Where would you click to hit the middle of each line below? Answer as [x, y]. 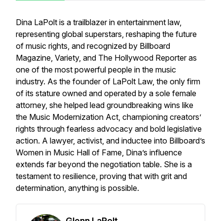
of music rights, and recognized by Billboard [93, 46]
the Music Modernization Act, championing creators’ [109, 117]
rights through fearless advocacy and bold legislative [109, 129]
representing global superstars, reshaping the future [106, 34]
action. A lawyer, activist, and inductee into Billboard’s [110, 141]
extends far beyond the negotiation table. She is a [104, 164]
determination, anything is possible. [77, 188]
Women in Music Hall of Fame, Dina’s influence [99, 152]
